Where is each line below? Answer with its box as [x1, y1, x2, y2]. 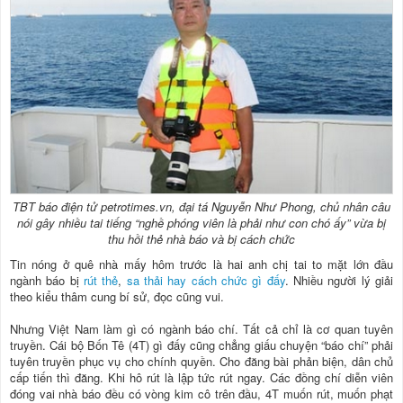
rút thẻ [84, 272, 119, 290]
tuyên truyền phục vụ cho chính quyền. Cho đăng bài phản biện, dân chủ [10, 353, 393, 371]
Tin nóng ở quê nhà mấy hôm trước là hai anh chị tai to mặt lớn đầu [10, 255, 393, 273]
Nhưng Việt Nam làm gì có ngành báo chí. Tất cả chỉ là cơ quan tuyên [10, 320, 393, 338]
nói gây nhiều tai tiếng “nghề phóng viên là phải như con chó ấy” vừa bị [17, 214, 386, 232]
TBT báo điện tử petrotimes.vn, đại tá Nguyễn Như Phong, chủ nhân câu [13, 198, 390, 216]
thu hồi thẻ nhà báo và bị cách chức [108, 230, 295, 248]
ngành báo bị [10, 272, 84, 290]
